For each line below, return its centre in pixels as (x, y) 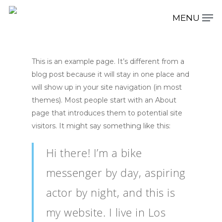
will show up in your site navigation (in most (107, 87)
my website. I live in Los (106, 212)
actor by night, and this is (111, 192)
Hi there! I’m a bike (94, 153)
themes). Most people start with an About (104, 100)
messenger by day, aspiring (116, 172)
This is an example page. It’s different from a (108, 61)
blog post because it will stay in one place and (111, 74)
